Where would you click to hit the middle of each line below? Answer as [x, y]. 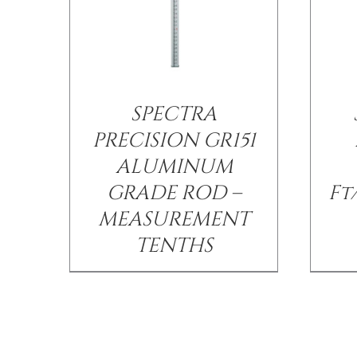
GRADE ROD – [174, 193]
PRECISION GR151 [174, 140]
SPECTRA [174, 114]
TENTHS [174, 245]
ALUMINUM [174, 167]
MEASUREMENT [174, 219]
